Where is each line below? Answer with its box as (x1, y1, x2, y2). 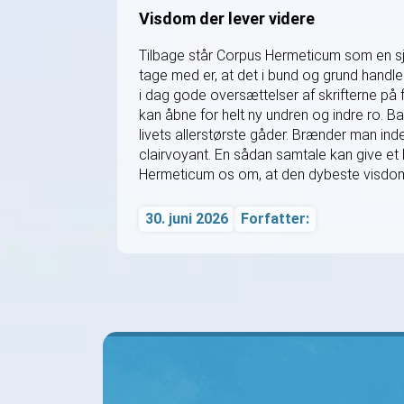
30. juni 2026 (145, 209, 228, 227)
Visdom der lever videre (139, 8, 315, 28)
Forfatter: (241, 209, 309, 227)
